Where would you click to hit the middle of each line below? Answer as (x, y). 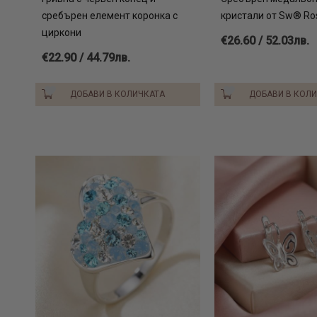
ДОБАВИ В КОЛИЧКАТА (118, 94)
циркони (62, 32)
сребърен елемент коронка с (110, 15)
